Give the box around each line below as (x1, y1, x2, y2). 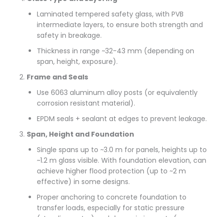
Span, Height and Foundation (27, 129, 135, 139)
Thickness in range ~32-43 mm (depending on (37, 46, 195, 56)
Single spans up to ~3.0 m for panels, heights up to (37, 144, 207, 155)
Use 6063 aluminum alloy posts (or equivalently (37, 87, 198, 97)
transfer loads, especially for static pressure (37, 202, 185, 213)
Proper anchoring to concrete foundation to (37, 192, 187, 202)
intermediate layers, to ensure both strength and (37, 19, 203, 30)
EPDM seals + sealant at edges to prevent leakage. (37, 113, 207, 124)
